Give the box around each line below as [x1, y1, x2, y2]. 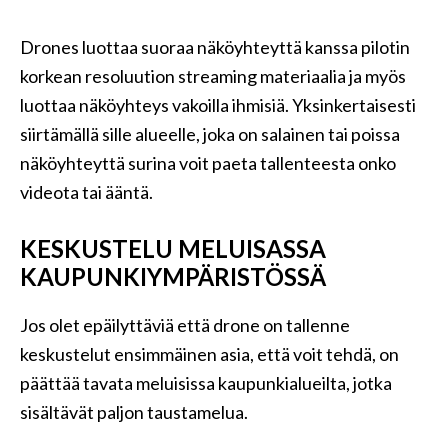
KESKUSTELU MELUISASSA [20, 234, 326, 263]
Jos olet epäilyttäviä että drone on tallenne [20, 314, 350, 336]
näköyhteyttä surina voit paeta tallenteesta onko [20, 152, 396, 174]
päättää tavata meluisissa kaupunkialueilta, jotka [20, 372, 392, 394]
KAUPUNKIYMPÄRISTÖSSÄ [20, 262, 326, 291]
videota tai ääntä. [20, 181, 153, 203]
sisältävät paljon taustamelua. [20, 401, 248, 423]
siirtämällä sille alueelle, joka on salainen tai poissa [20, 123, 400, 145]
